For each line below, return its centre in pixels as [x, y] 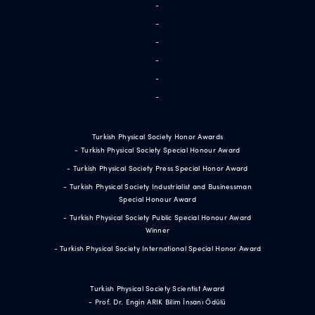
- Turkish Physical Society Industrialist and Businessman [157, 186]
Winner [157, 230]
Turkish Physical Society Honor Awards [157, 136]
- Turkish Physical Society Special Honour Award [157, 150]
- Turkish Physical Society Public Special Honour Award [157, 217]
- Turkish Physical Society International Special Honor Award [157, 248]
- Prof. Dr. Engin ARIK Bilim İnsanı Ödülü [157, 302]
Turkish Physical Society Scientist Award [157, 288]
